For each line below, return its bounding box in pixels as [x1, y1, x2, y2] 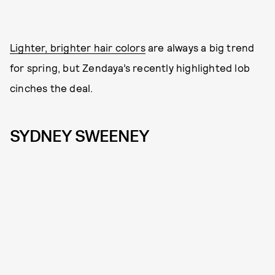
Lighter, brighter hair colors [10, 41, 145, 54]
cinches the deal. [10, 82, 93, 95]
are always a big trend [145, 41, 255, 54]
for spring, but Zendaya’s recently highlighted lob [10, 61, 250, 74]
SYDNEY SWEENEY [10, 125, 149, 148]
